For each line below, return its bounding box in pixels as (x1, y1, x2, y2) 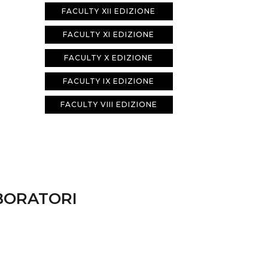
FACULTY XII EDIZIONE (62, 7, 156, 16)
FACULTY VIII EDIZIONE (60, 100, 157, 109)
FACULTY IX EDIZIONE (63, 77, 154, 86)
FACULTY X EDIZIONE (64, 53, 153, 62)
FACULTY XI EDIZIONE (63, 30, 154, 39)
